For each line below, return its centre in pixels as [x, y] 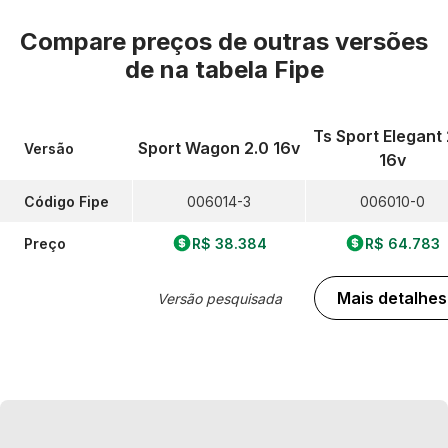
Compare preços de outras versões [224, 41]
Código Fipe [66, 201]
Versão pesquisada [219, 298]
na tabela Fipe [241, 69]
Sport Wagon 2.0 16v [219, 148]
